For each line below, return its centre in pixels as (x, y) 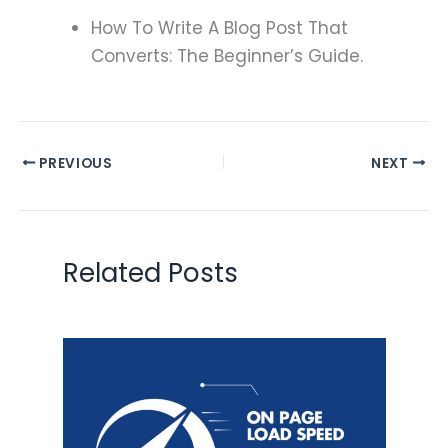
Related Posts (150, 273)
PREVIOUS (74, 163)
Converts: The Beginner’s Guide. (227, 56)
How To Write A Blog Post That (219, 28)
